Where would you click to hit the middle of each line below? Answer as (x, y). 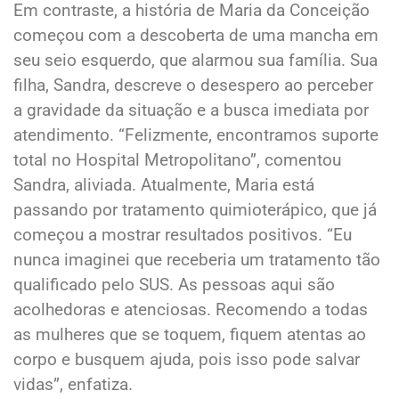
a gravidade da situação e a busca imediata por (191, 110)
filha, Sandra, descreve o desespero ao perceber (193, 85)
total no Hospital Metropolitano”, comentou (177, 160)
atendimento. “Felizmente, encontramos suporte (196, 135)
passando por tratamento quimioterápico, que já (195, 210)
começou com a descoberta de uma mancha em (196, 36)
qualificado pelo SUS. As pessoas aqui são (174, 285)
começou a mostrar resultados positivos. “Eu (183, 235)
